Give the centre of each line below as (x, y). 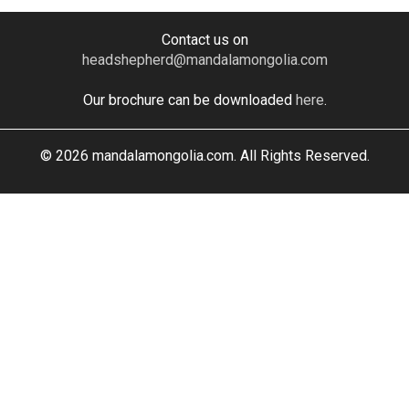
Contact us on (204, 40)
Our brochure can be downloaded (189, 100)
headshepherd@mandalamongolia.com (204, 60)
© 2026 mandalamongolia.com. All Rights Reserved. (204, 156)
